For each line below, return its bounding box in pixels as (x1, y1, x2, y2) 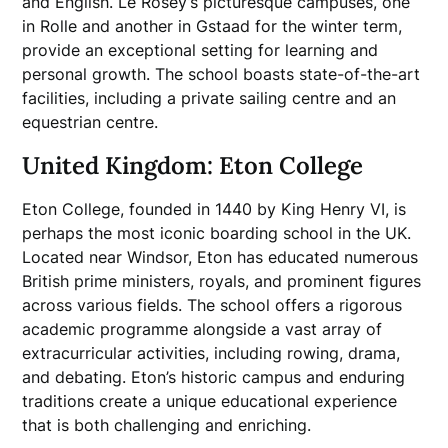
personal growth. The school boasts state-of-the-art (22, 64, 421, 84)
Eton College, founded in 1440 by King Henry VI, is (22, 199, 407, 219)
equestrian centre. (22, 112, 159, 132)
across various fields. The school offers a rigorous (22, 295, 403, 315)
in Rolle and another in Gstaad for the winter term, (22, 16, 403, 36)
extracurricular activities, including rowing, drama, (22, 343, 401, 363)
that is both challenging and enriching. (22, 415, 312, 435)
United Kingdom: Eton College (22, 150, 364, 181)
